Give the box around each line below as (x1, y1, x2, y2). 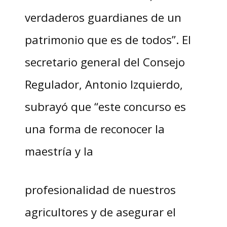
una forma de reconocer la (24, 121, 165, 137)
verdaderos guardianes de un (24, 10, 181, 25)
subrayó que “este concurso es (24, 99, 186, 115)
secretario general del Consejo (24, 54, 185, 70)
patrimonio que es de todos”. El (24, 32, 191, 48)
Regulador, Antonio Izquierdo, (24, 77, 183, 92)
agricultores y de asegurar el (24, 204, 176, 220)
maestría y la (24, 143, 93, 159)
